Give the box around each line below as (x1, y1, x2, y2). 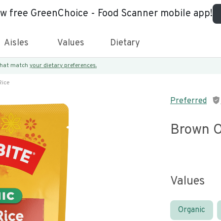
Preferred (170, 96, 207, 106)
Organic (178, 205, 205, 215)
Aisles (4, 37, 29, 49)
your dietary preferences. (30, 62, 97, 70)
